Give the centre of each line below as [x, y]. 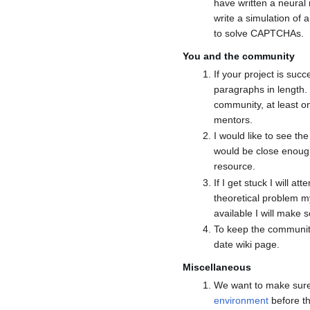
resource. [234, 166]
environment [241, 300]
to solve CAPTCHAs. [258, 34]
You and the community [239, 56]
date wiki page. [246, 245]
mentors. [233, 119]
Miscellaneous [217, 267]
